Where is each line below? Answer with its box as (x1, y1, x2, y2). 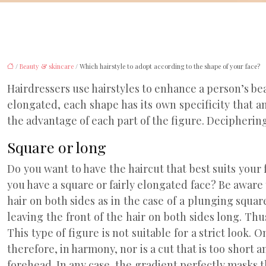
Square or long (7, 137, 106, 157)
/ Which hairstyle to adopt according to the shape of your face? (74, 62, 260, 71)
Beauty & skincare (20, 62, 74, 71)
